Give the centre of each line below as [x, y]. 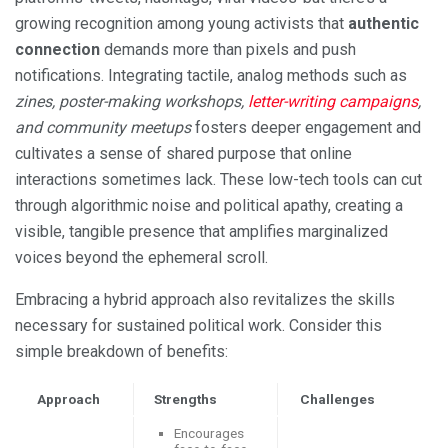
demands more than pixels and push [228, 50]
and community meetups [103, 128]
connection [57, 50]
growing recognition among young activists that [181, 24]
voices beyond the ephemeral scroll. [141, 258]
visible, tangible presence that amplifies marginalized [201, 232]
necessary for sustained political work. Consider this [198, 326]
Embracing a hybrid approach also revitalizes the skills [205, 300]
